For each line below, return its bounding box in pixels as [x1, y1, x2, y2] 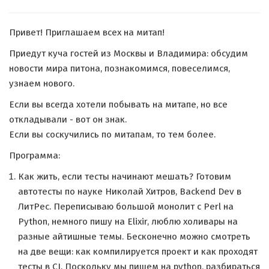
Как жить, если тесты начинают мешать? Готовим [18, 171, 231, 182]
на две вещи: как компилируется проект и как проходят [18, 246, 258, 257]
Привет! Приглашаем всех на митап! [9, 27, 165, 38]
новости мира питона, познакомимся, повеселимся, [9, 63, 230, 74]
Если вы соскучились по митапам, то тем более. [9, 129, 216, 140]
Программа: [9, 150, 60, 161]
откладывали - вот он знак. [9, 114, 127, 125]
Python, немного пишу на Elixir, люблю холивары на [18, 216, 238, 227]
